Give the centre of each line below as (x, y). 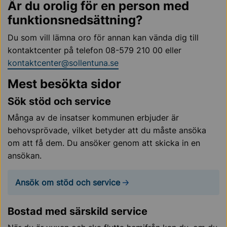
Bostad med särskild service (78, 211)
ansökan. (25, 156)
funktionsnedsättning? (75, 20)
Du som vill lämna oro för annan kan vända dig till (103, 37)
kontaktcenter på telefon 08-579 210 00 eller (94, 50)
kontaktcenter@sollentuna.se (63, 63)
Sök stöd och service (59, 101)
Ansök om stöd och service (68, 182)
